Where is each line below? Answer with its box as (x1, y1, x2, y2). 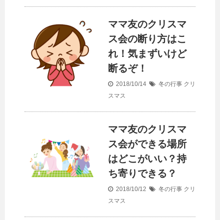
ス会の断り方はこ (108, 33, 187, 44)
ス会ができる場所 (108, 138, 187, 149)
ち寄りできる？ (108, 168, 177, 179)
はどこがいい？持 (108, 153, 187, 164)
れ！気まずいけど (108, 48, 187, 59)
